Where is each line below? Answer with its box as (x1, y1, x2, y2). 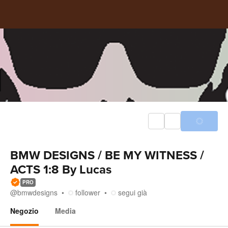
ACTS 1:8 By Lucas (10, 162, 111, 177)
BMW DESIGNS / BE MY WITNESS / (10, 148, 204, 163)
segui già (118, 187, 147, 197)
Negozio (10, 206, 39, 216)
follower (75, 187, 100, 197)
